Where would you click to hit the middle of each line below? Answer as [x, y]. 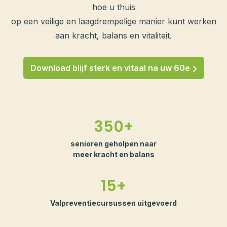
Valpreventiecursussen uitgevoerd [113, 203]
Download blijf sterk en [77, 68]
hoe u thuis [113, 7]
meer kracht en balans [113, 155]
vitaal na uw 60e [158, 68]
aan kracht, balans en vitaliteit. [113, 36]
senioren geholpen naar [113, 144]
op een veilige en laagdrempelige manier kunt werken [113, 22]
